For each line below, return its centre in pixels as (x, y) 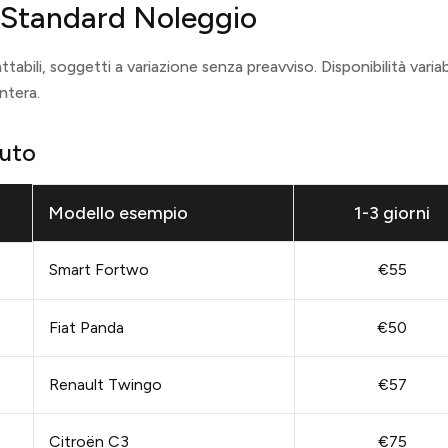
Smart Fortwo (98, 270)
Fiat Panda (86, 328)
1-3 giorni (391, 213)
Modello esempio (117, 213)
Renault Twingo (105, 385)
